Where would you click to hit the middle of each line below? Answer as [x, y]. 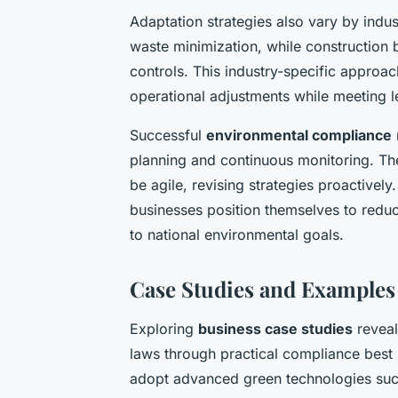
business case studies [275, 329]
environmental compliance [299, 135]
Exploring [164, 329]
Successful [168, 135]
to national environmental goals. [237, 235]
